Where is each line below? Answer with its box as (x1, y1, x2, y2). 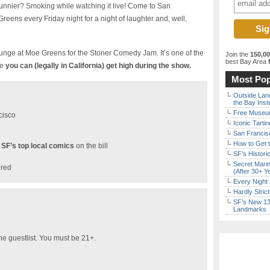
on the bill (74, 142, 108, 150)
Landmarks (233, 206, 266, 213)
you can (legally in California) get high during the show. (5, 61, 191, 70)
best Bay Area (225, 58, 266, 65)
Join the (225, 51, 250, 58)
